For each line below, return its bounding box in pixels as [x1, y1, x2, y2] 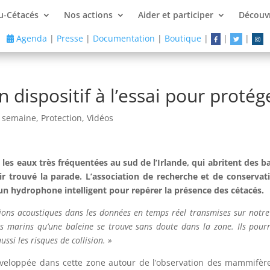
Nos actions [64, 9, 113, 20]
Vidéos [87, 111, 114, 124]
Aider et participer [138, 9, 214, 20]
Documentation [92, 33, 155, 44]
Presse [56, 33, 83, 44]
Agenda [13, 33, 47, 44]
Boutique [164, 33, 201, 44]
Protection [41, 111, 83, 124]
